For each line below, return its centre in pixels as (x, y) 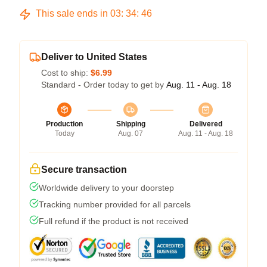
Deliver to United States (94, 57)
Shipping (131, 124)
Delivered (206, 124)
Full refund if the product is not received (114, 221)
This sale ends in (72, 13)
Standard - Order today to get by (104, 85)
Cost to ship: (66, 73)
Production (64, 124)
